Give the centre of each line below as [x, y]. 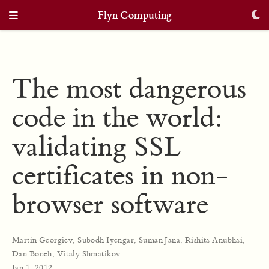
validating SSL [97, 147]
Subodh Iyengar [106, 240]
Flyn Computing [134, 15]
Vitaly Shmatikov [89, 253]
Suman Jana [159, 240]
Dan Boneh [32, 253]
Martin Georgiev [43, 240]
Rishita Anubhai [214, 240]
